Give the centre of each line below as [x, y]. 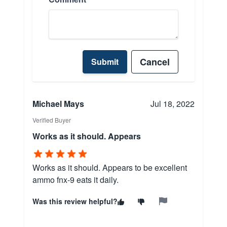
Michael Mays [58, 104]
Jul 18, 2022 [173, 104]
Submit [105, 62]
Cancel [155, 62]
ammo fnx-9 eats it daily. [75, 180]
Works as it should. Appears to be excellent [110, 168]
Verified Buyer [52, 120]
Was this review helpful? [75, 201]
